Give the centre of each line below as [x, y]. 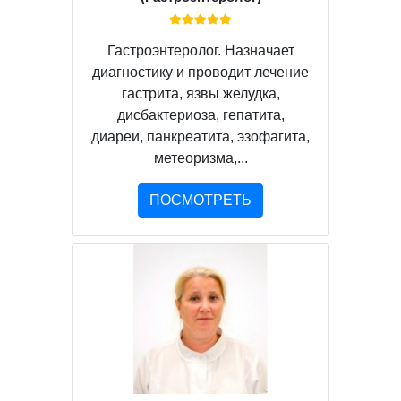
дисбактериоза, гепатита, [200, 115]
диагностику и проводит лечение [200, 72]
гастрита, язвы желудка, [200, 93]
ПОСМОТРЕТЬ [200, 200]
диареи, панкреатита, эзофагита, [200, 136]
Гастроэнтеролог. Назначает [200, 50]
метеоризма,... [200, 158]
